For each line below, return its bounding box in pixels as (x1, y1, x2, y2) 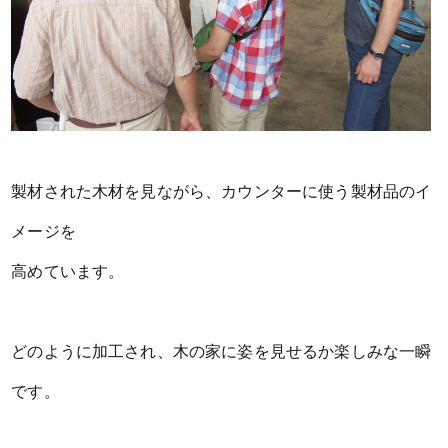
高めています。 (11, 260, 125, 281)
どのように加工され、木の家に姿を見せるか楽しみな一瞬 (11, 340, 432, 361)
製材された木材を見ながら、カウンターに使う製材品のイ (11, 180, 432, 201)
